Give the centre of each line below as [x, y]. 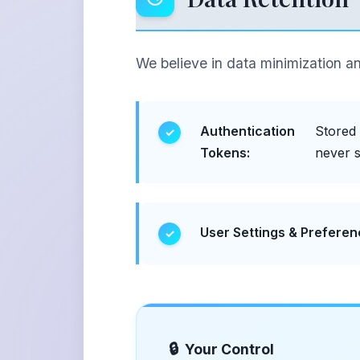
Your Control [229, 349]
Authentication [247, 131]
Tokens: [225, 152]
